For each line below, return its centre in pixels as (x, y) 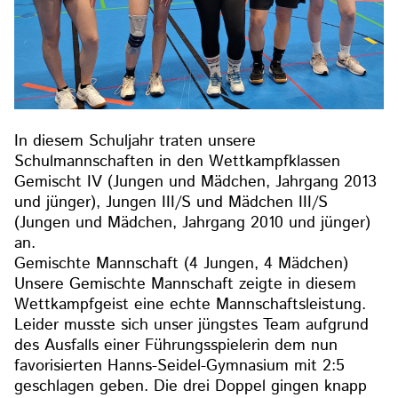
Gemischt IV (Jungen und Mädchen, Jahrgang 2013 (196, 183)
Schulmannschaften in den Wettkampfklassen (178, 162)
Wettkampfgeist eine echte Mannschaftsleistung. (191, 305)
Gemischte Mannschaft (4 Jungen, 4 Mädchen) (182, 264)
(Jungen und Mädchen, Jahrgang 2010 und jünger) (193, 223)
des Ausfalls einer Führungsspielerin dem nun (176, 346)
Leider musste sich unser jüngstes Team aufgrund (192, 326)
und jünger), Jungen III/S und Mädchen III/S (171, 203)
